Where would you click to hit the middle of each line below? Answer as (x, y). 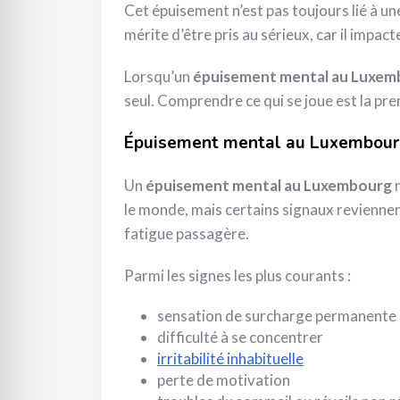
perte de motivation (224, 380)
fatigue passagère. (187, 234)
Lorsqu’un (158, 77)
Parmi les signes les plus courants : (237, 276)
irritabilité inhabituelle (230, 359)
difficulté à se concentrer (240, 337)
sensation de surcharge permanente (277, 316)
